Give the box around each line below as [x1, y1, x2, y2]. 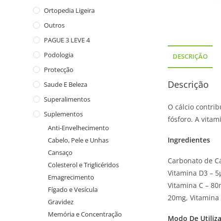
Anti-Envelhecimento [48, 123, 110, 132]
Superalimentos [44, 95, 91, 104]
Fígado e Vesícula [48, 185, 98, 194]
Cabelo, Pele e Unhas [48, 136, 109, 145]
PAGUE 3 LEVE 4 [44, 36, 90, 44]
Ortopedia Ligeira [44, 6, 95, 15]
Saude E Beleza [44, 80, 88, 89]
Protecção [44, 65, 74, 74]
